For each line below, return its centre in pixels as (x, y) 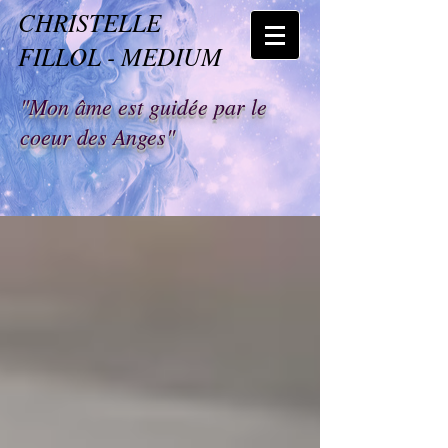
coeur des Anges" (97, 136)
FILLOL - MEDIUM (120, 56)
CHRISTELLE (89, 22)
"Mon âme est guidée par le (143, 106)
